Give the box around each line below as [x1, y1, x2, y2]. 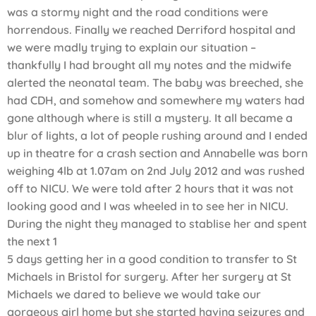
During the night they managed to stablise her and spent [7, 217, 307, 231]
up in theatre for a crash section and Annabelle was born [7, 146, 308, 161]
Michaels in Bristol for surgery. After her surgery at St [7, 269, 291, 284]
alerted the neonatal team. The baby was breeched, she [7, 75, 303, 90]
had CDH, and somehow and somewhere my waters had [7, 93, 305, 108]
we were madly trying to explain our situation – [7, 40, 256, 55]
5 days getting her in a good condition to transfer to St [7, 252, 297, 267]
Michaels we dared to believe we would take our [7, 287, 261, 302]
